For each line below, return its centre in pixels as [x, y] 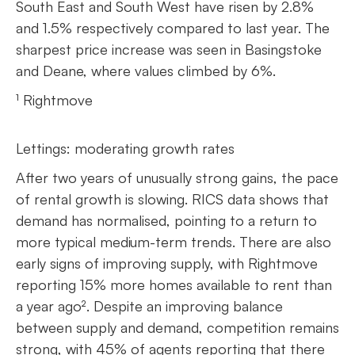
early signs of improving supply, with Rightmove [167, 263]
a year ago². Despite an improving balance [149, 305]
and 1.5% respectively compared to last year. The [173, 27]
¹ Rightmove [54, 99]
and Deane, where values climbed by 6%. [146, 70]
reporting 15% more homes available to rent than [174, 284]
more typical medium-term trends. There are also [174, 241]
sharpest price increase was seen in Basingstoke [169, 49]
